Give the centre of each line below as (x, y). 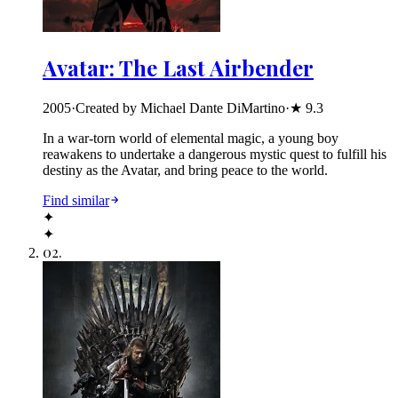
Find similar (76, 200)
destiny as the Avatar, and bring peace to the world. (185, 170)
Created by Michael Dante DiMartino (180, 107)
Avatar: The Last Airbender (178, 67)
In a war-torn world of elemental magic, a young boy (191, 138)
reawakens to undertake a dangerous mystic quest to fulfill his (215, 154)
